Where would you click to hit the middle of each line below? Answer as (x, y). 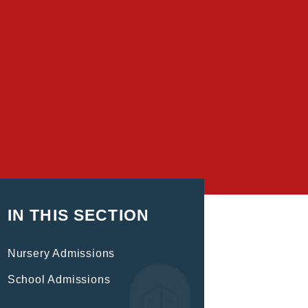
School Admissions (59, 280)
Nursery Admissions (61, 254)
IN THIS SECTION (78, 216)
